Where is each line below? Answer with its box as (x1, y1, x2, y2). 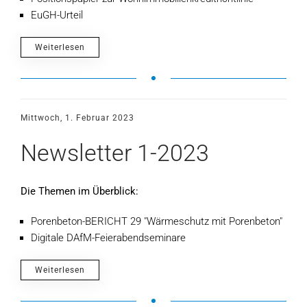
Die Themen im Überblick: (21, 185, 138, 197)
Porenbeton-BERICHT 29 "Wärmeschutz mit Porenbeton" (31, 215, 282, 228)
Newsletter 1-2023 (21, 139, 209, 167)
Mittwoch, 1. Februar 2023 (21, 113, 134, 123)
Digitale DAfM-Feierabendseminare (31, 232, 186, 244)
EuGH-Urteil (31, 9, 83, 21)
